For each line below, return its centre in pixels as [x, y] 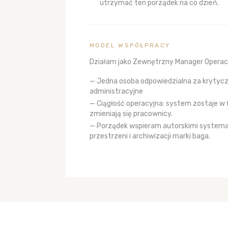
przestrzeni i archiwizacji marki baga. [150, 136]
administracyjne [116, 91]
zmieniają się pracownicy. [131, 114]
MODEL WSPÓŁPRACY [130, 45]
